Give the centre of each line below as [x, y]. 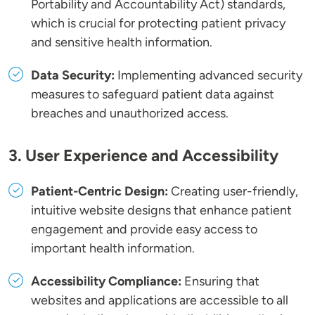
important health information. [113, 249]
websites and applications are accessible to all [160, 301]
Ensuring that [220, 282]
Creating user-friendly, [233, 192]
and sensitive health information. [122, 43]
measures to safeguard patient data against [153, 95]
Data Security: [73, 76]
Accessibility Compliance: [106, 282]
